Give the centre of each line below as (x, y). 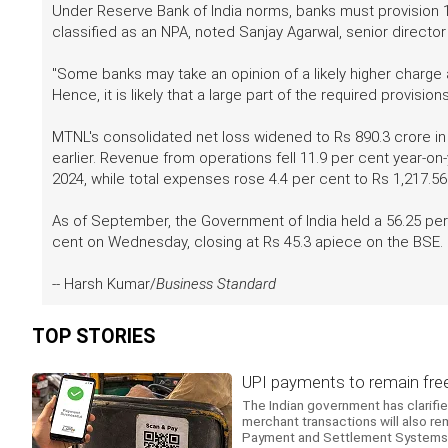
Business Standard (216, 284)
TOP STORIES (93, 336)
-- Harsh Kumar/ (104, 284)
